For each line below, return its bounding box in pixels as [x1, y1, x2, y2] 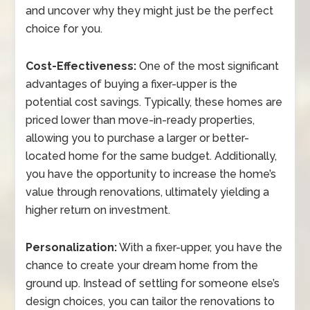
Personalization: [26, 241, 118, 255]
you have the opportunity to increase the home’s [26, 167, 277, 181]
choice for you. [26, 22, 103, 36]
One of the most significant [136, 60, 280, 73]
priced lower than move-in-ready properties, [26, 113, 255, 127]
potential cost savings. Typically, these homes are [26, 95, 283, 109]
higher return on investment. [26, 203, 171, 217]
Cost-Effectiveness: [26, 60, 137, 73]
